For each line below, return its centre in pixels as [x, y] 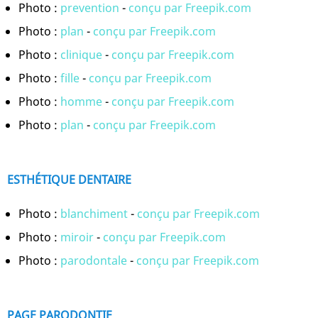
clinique [81, 54]
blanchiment [94, 213]
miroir [77, 237]
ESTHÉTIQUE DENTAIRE [69, 179]
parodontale [94, 260]
